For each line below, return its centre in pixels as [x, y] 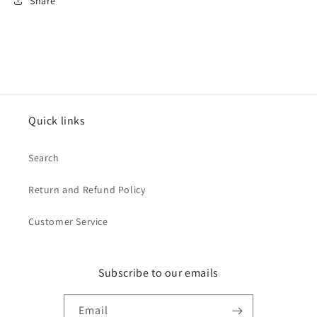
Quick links [57, 121]
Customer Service [68, 221]
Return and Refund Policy [87, 190]
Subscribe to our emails [158, 273]
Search [44, 158]
